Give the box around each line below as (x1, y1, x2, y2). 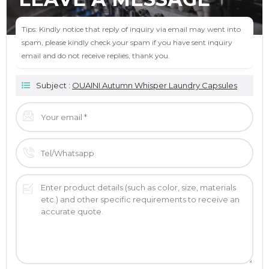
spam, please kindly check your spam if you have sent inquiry (22, 38, 232, 47)
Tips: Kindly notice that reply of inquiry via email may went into (22, 25, 241, 34)
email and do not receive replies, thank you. (22, 51, 170, 61)
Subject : (36, 80, 72, 91)
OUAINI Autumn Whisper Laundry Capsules (72, 80, 237, 91)
